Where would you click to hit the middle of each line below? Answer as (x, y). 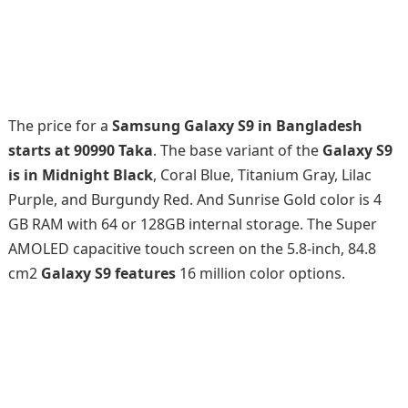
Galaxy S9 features (108, 273)
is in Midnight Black (80, 175)
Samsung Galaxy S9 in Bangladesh (237, 126)
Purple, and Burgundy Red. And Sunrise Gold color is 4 (194, 199)
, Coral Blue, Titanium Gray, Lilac (262, 175)
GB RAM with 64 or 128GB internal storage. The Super (192, 224)
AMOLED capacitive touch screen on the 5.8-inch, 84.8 (192, 249)
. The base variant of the (237, 150)
